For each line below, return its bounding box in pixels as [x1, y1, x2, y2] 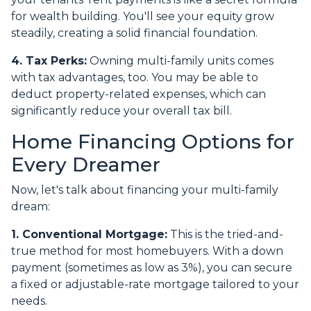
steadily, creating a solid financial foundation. [11, 26, 258, 40]
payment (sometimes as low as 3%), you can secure [11, 261, 292, 275]
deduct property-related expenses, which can [11, 87, 266, 101]
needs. [11, 294, 47, 308]
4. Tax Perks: [11, 54, 87, 68]
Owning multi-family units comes [87, 54, 274, 68]
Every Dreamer [11, 153, 160, 177]
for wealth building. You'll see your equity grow [11, 10, 274, 24]
